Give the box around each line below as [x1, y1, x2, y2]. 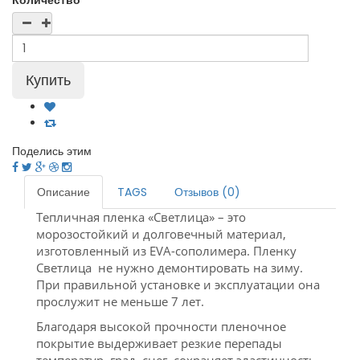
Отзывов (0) [174, 184, 240, 201]
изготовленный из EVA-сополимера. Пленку [36, 243, 297, 260]
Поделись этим [12, 143, 92, 160]
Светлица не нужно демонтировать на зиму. [36, 260, 303, 276]
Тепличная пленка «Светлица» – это [36, 209, 246, 226]
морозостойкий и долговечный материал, [36, 226, 286, 243]
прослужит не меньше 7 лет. [36, 293, 204, 310]
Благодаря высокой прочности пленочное [36, 318, 286, 335]
